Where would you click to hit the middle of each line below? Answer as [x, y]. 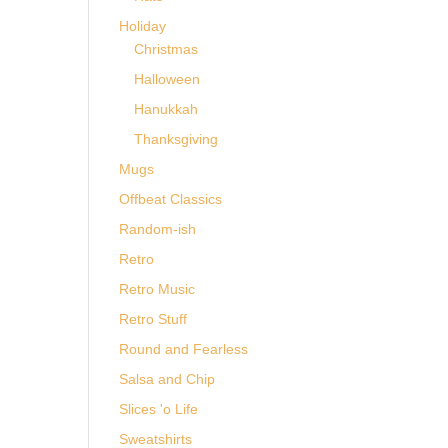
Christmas [166, 49]
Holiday [143, 26]
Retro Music [157, 289]
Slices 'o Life [159, 409]
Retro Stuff [153, 319]
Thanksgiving [176, 139]
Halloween [167, 79]
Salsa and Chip [167, 379]
